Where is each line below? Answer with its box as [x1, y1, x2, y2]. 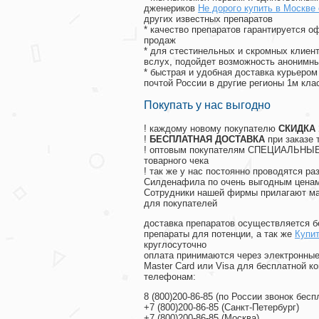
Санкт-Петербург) [224, 302, 299, 313]
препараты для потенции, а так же [144, 229, 295, 240]
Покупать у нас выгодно [144, 99, 271, 112]
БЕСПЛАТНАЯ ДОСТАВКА [150, 134, 265, 145]
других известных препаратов [144, 14, 273, 25]
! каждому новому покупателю [144, 123, 278, 135]
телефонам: [144, 271, 196, 283]
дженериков [144, 3, 198, 14]
